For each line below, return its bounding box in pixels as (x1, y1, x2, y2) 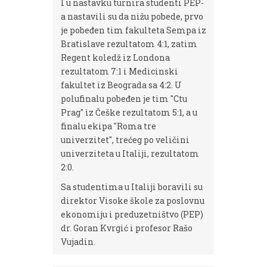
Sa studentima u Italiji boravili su (61, 181, 203, 193)
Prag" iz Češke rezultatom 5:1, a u (61, 107, 197, 118)
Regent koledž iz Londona (61, 52, 170, 63)
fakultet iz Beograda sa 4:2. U (61, 79, 182, 91)
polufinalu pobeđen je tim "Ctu (61, 93, 187, 104)
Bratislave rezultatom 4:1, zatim (61, 38, 197, 49)
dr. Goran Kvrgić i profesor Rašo (61, 222, 193, 234)
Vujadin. (61, 236, 97, 247)
